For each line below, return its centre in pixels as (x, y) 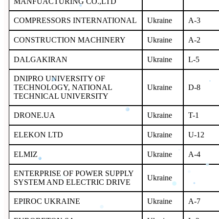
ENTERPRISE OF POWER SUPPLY (74, 173)
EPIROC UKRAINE (47, 201)
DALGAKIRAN (41, 59)
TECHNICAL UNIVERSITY (62, 96)
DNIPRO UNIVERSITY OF (59, 78)
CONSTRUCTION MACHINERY (71, 40)
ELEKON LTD (39, 134)
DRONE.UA (34, 115)
